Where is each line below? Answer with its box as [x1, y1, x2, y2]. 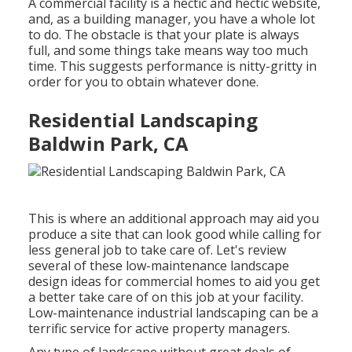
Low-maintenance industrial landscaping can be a [28, 303, 319, 321]
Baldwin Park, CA [28, 130, 189, 157]
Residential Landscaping [28, 107, 258, 134]
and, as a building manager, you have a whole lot [28, 10, 316, 28]
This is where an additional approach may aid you [28, 209, 320, 227]
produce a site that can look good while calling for [28, 225, 322, 243]
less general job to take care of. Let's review [28, 240, 287, 258]
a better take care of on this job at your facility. [28, 288, 304, 306]
